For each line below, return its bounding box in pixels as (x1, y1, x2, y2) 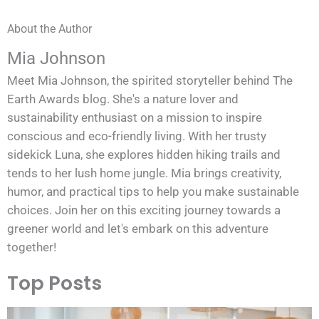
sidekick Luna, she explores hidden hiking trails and (7, 147, 281, 162)
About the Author (7, 23, 92, 36)
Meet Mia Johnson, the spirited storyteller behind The (7, 73, 293, 88)
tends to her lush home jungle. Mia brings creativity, (7, 166, 281, 181)
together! (7, 240, 56, 255)
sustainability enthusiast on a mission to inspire (7, 110, 262, 125)
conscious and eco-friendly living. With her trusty (7, 129, 266, 144)
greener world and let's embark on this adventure (7, 221, 268, 236)
